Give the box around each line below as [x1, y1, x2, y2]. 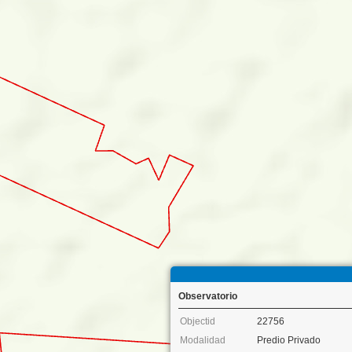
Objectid [180, 315, 215, 327]
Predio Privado [257, 334, 321, 346]
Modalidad [180, 334, 225, 346]
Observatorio [178, 290, 237, 302]
